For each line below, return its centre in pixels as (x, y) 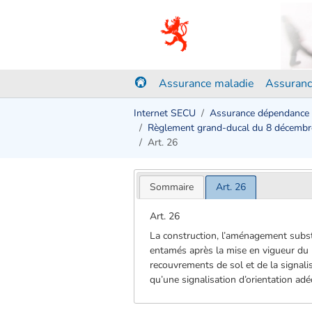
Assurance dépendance (259, 113)
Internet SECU (165, 113)
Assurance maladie (206, 84)
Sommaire (171, 187)
